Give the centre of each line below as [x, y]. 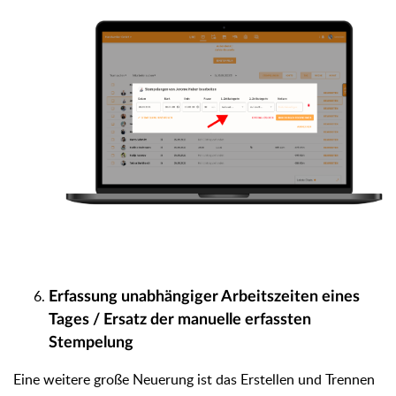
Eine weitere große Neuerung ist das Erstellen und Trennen [194, 379]
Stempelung [91, 343]
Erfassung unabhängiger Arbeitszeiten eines [204, 297]
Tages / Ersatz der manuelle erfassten [180, 320]
